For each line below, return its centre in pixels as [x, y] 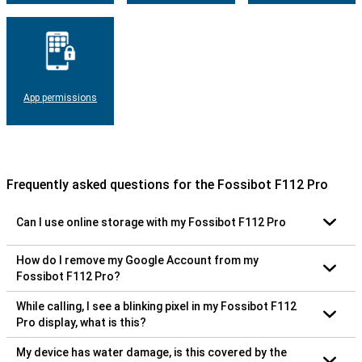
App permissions [61, 97]
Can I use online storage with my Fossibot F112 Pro [151, 222]
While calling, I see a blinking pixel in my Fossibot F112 [156, 306]
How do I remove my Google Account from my [137, 260]
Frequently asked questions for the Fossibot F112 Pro [167, 184]
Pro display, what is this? [81, 322]
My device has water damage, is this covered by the [152, 352]
